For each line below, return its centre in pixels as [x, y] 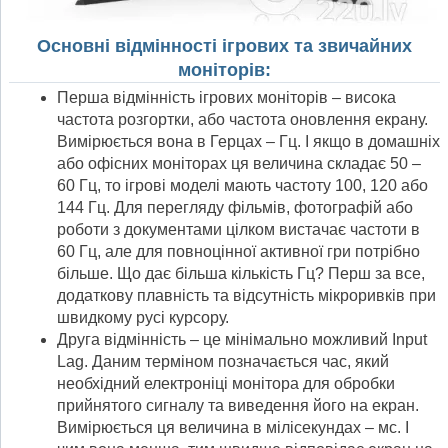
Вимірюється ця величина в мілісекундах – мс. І [233, 427]
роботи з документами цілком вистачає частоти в [238, 229]
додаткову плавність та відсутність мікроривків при [246, 295]
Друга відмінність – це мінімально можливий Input [242, 339]
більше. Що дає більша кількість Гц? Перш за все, [241, 273]
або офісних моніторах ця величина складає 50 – [239, 163]
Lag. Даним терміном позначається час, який [223, 361]
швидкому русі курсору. [143, 317]
